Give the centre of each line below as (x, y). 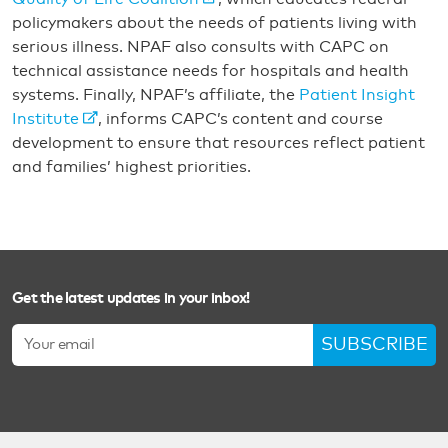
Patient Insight (357, 95)
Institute (45, 119)
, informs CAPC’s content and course (241, 119)
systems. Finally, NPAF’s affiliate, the (155, 95)
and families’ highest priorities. (131, 167)
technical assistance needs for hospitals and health (210, 71)
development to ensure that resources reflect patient (218, 143)
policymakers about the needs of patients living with (214, 23)
